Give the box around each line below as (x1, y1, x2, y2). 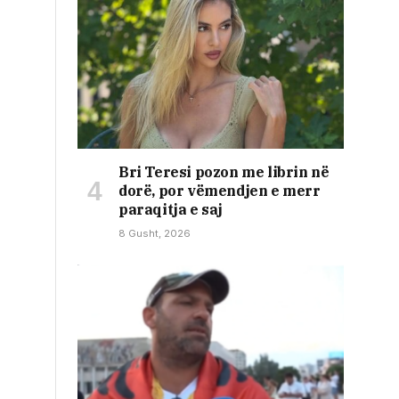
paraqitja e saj (118, 199, 223, 218)
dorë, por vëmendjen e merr (118, 181, 321, 199)
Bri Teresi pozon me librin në (118, 162, 330, 181)
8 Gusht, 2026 (118, 226, 191, 240)
